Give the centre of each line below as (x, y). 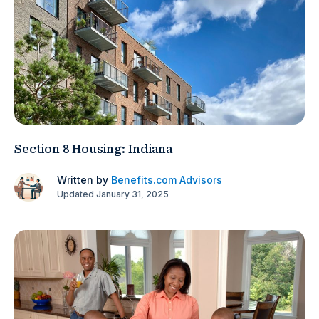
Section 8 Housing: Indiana (93, 149)
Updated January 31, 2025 (113, 194)
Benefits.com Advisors (167, 180)
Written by (84, 180)
